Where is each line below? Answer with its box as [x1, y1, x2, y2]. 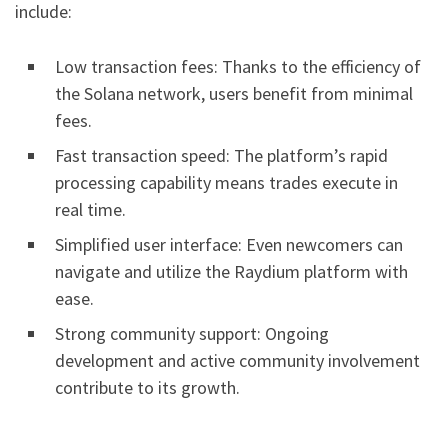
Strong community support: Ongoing [55, 322, 329, 346]
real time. [55, 198, 126, 222]
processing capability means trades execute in [55, 171, 398, 195]
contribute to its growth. [55, 376, 240, 400]
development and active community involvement [55, 349, 420, 373]
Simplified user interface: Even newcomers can [55, 233, 403, 257]
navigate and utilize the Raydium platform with [55, 260, 408, 284]
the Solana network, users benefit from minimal [55, 82, 413, 106]
